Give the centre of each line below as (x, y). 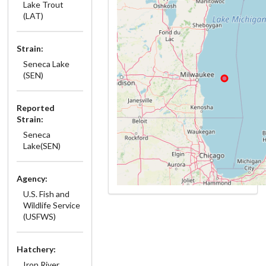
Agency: (32, 178)
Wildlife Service (51, 205)
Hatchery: (36, 249)
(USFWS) (39, 216)
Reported (36, 107)
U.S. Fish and (46, 194)
